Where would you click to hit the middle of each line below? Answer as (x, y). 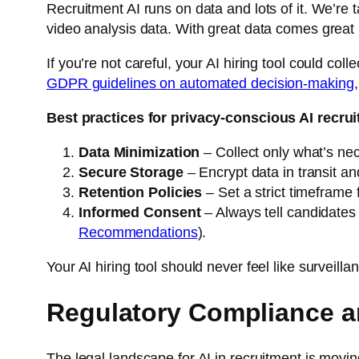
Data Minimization (139, 152)
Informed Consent (140, 212)
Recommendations (138, 232)
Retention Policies (141, 192)
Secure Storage (131, 172)
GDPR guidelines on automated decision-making (200, 83)
